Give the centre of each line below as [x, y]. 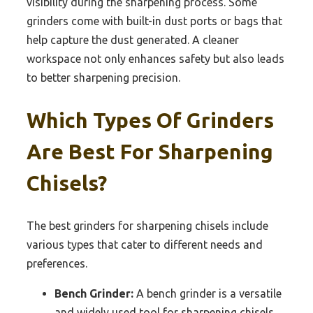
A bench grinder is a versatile [208, 293]
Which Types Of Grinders [150, 120]
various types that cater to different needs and [145, 244]
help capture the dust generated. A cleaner [133, 39]
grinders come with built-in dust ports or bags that [154, 21]
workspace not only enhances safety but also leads [155, 58]
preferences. [57, 263]
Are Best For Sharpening [150, 151]
